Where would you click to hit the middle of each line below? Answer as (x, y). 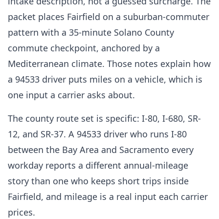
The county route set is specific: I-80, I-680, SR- (104, 118)
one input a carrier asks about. (71, 95)
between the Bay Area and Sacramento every (101, 150)
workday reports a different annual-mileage (98, 165)
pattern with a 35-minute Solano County (91, 32)
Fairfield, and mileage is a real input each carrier (108, 197)
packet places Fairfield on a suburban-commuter (109, 17)
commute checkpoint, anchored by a (84, 48)
